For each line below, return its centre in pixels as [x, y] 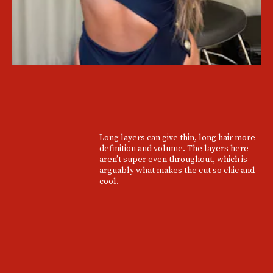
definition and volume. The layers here [174, 148]
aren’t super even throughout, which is [173, 159]
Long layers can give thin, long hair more [177, 137]
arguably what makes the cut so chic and [177, 170]
